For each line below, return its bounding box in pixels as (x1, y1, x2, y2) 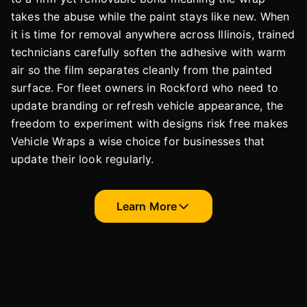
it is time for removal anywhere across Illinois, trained (11, 27, 295, 41)
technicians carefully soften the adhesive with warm (11, 45, 286, 59)
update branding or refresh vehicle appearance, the (11, 98, 284, 112)
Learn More (116, 199, 177, 213)
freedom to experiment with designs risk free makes (11, 116, 288, 130)
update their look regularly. (11, 151, 154, 166)
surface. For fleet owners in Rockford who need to (11, 80, 278, 95)
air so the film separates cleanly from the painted (11, 62, 273, 77)
